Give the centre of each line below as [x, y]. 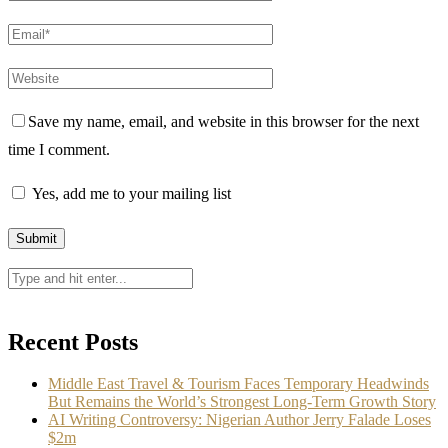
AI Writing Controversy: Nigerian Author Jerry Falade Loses [239, 419]
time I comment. [59, 150]
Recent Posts [73, 342]
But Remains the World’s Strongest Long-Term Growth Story [242, 401]
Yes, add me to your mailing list [129, 194]
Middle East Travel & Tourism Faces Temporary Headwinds [238, 383]
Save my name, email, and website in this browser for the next [223, 122]
